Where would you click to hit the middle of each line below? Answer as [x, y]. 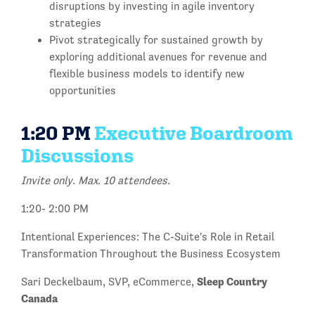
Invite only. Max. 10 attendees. [98, 180]
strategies [75, 23]
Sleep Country [232, 282]
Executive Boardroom [194, 133]
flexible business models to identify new [147, 73]
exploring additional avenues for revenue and [158, 57]
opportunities [84, 90]
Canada [39, 298]
